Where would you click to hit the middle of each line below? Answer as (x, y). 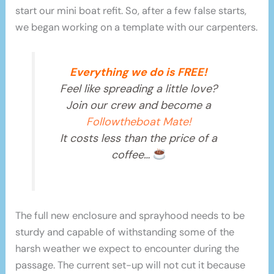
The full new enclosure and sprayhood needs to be (130, 216)
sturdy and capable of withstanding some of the (125, 232)
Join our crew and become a (139, 106)
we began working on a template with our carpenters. (137, 28)
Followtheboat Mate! (139, 122)
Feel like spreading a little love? (139, 89)
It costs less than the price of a (139, 139)
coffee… (132, 155)
